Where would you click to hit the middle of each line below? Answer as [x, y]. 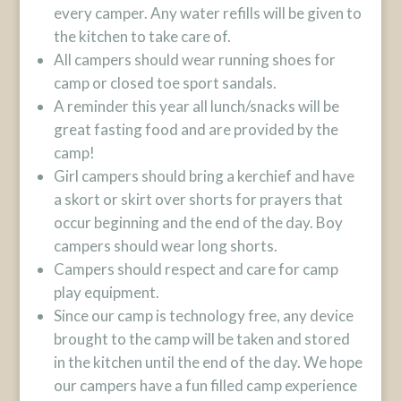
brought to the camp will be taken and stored [201, 339]
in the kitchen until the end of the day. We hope [208, 362]
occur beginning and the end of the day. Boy [198, 222]
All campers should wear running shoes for [194, 60]
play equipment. [106, 292]
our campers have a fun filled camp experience [205, 385]
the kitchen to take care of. [142, 36]
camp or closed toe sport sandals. [165, 83]
